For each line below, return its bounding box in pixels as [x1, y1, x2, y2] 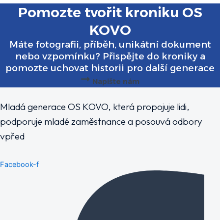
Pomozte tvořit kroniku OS [18, 3, 202, 21]
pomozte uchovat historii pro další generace [5, 62, 215, 74]
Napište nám [92, 76, 139, 86]
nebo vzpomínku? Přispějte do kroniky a [15, 50, 205, 62]
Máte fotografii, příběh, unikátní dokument [9, 38, 211, 50]
